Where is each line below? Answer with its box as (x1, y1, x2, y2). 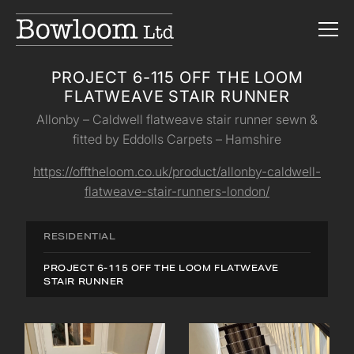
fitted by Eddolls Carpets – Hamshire (73, 130, 281, 149)
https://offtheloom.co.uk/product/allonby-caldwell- (33, 162, 321, 181)
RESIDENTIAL (43, 231, 116, 242)
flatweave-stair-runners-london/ (85, 182, 269, 201)
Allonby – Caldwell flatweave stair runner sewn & (36, 110, 318, 129)
